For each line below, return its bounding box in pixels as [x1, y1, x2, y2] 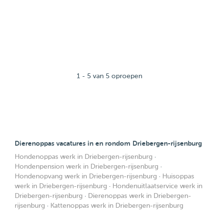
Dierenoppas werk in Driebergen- [88, 192, 191, 199]
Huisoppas [162, 173, 194, 180]
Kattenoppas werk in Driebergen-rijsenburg [50, 202, 183, 209]
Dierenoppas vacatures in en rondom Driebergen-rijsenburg [15, 139, 202, 147]
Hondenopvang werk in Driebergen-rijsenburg [15, 173, 157, 180]
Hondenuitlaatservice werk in [112, 182, 202, 190]
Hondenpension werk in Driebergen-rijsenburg [15, 163, 158, 170]
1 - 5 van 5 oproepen [77, 72, 142, 80]
